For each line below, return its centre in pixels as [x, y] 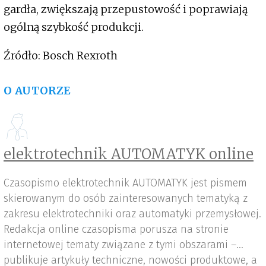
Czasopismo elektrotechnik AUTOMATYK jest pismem [125, 183]
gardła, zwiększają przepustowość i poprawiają [126, 9]
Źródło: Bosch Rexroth [62, 56]
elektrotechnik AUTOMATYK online [129, 154]
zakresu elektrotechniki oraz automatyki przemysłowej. [132, 214]
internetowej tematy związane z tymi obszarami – [120, 245]
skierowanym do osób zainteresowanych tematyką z [126, 199]
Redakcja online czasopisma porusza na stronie [116, 229]
